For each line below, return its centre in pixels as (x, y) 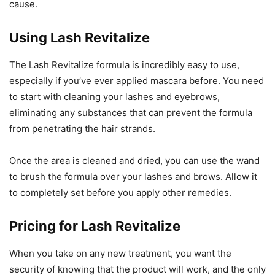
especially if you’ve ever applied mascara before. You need (137, 81)
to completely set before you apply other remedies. (120, 192)
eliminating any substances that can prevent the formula (131, 113)
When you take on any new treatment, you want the (120, 253)
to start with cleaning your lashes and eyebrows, (114, 97)
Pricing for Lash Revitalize (95, 226)
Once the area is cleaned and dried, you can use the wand (134, 161)
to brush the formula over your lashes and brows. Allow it (133, 176)
